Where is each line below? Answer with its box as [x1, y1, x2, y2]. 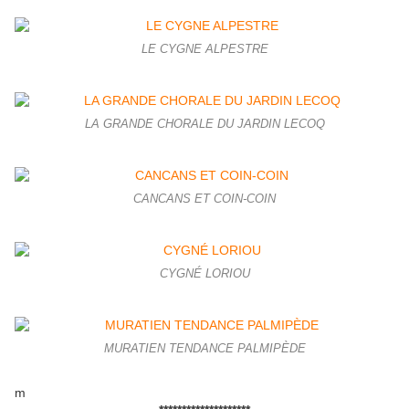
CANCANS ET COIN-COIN [133, 193, 276, 206]
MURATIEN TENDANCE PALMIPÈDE [103, 342, 306, 356]
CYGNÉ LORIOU [159, 267, 250, 281]
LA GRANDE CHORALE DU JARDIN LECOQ [84, 118, 325, 131]
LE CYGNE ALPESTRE [141, 43, 268, 57]
